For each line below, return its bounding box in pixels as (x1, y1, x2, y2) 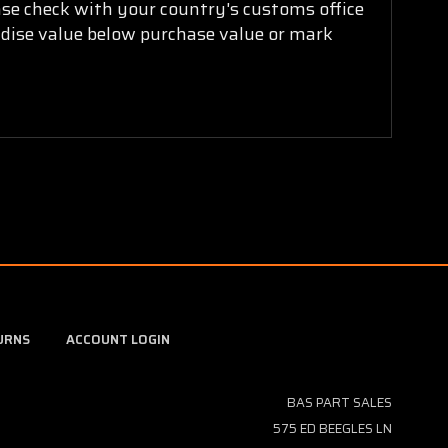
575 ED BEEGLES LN (272, 417, 392, 439)
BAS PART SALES (286, 391, 392, 413)
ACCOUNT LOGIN (65, 328, 170, 350)
